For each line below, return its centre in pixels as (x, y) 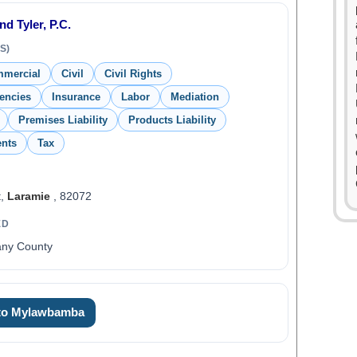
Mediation (194, 97)
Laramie (28, 196)
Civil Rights (133, 74)
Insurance (76, 97)
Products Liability (172, 120)
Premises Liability (63, 120)
